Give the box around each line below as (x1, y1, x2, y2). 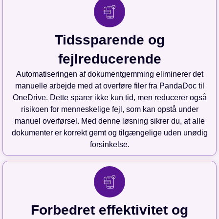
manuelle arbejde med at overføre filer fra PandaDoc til (15, 82, 204, 90)
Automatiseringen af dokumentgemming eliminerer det (16, 70, 203, 79)
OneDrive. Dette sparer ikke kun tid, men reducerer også (12, 93, 207, 102)
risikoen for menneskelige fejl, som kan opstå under (21, 105, 198, 114)
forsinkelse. (89, 140, 130, 149)
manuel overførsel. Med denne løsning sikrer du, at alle (14, 117, 205, 126)
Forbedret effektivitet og (31, 202, 188, 218)
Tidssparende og (54, 32, 165, 48)
